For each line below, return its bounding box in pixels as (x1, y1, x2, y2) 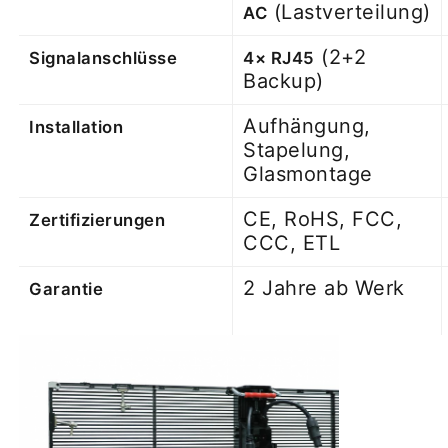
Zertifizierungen (29, 209, 166, 230)
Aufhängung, (243, 113, 371, 138)
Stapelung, (243, 137, 351, 162)
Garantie (29, 278, 104, 299)
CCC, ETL (243, 230, 341, 255)
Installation (29, 116, 124, 137)
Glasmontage (243, 161, 373, 186)
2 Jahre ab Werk (243, 275, 405, 300)
